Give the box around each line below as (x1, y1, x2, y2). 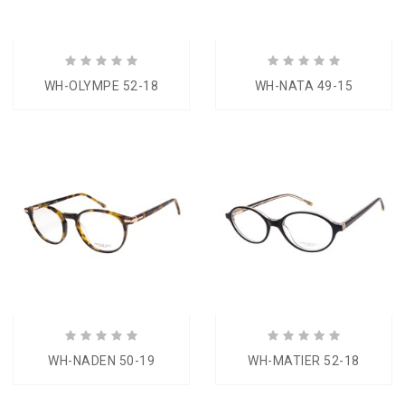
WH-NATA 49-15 (254, 79, 353, 93)
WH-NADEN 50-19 (48, 353, 155, 368)
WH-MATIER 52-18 (248, 353, 360, 368)
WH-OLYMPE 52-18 (43, 79, 159, 93)
